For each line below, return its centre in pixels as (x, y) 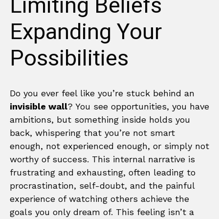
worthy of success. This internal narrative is (102, 159)
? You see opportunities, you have (138, 106)
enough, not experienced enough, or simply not (109, 146)
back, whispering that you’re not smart (92, 132)
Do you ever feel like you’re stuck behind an (102, 93)
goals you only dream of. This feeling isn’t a (102, 212)
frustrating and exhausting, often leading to (103, 172)
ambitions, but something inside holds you (100, 119)
